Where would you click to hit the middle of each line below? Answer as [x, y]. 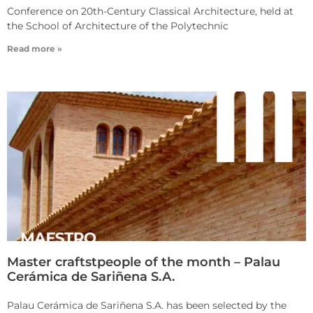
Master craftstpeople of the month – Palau [144, 262]
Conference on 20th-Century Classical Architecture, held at [150, 12]
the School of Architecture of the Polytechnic [118, 26]
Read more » [35, 49]
